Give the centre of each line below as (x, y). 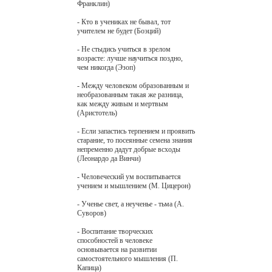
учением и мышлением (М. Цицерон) (134, 185)
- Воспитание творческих (115, 231)
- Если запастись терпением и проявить (136, 131)
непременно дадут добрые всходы (129, 149)
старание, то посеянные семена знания (135, 140)
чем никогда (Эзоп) (106, 67)
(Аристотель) (97, 113)
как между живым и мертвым (123, 104)
